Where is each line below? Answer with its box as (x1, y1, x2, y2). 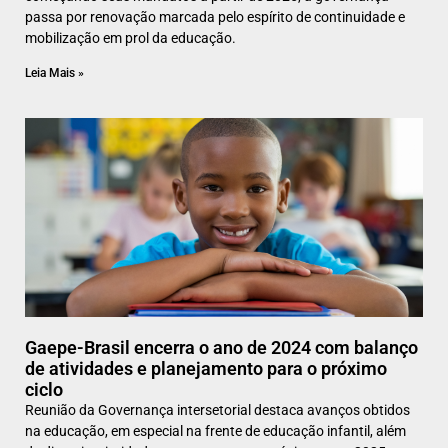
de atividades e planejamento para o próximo (25, 358, 387, 380)
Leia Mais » (25, 66, 84, 81)
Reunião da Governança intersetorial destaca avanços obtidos (25, 402, 410, 419)
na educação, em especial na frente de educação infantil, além (25, 423, 406, 440)
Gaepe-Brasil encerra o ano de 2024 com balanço (25, 337, 418, 359)
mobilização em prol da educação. (25, 30, 236, 47)
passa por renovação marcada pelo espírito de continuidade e (25, 9, 405, 26)
